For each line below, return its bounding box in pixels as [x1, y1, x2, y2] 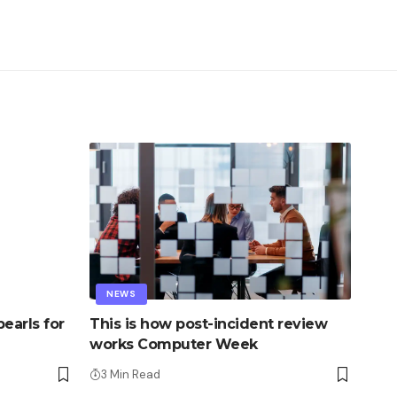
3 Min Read [101, 367, 160, 383]
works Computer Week [90, 336, 258, 354]
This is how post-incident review [90, 315, 327, 333]
